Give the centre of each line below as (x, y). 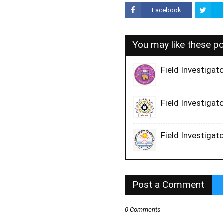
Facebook (167, 10)
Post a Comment (168, 184)
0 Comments (143, 209)
